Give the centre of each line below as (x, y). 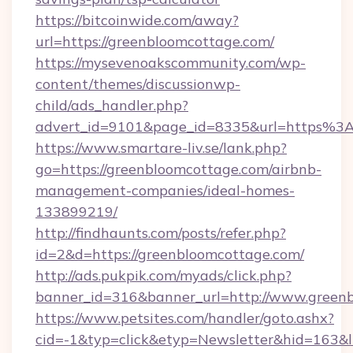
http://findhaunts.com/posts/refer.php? (161, 233)
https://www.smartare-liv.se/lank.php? (161, 148)
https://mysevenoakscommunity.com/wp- (171, 63)
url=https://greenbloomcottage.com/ (155, 41)
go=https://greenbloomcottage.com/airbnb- (178, 169)
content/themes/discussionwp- (138, 84)
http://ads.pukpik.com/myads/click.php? (163, 275)
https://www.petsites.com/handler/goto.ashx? (185, 318)
